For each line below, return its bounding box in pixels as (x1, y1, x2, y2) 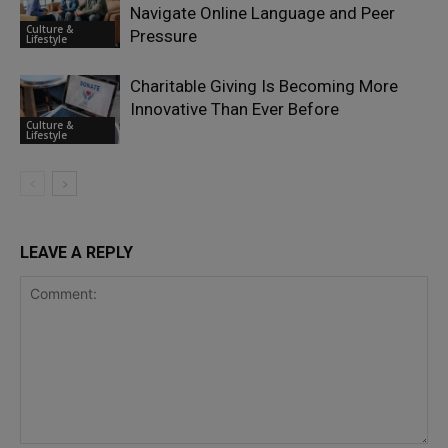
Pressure (130, 26, 197, 47)
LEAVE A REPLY (20, 243, 133, 263)
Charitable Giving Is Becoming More (130, 76, 398, 97)
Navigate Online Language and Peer (130, 3, 395, 24)
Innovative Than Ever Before (130, 99, 339, 120)
